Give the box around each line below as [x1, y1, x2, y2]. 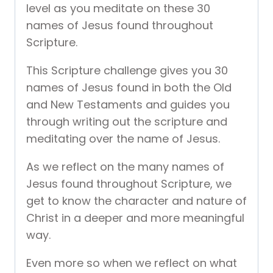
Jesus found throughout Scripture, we [26, 176, 232, 192]
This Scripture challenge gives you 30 [26, 63, 228, 79]
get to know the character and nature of [26, 193, 247, 209]
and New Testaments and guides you [26, 97, 230, 113]
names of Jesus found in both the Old [26, 80, 232, 96]
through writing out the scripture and [26, 114, 227, 130]
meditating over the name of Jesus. [26, 131, 220, 147]
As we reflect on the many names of [26, 159, 224, 175]
